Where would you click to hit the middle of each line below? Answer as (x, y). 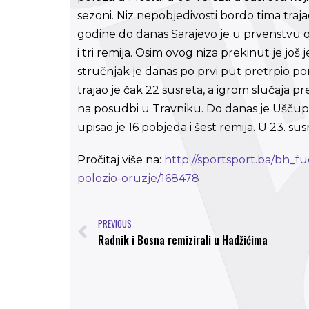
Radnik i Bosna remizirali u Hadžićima (183, 240)
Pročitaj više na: (121, 160)
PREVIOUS (115, 223)
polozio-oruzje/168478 (138, 178)
